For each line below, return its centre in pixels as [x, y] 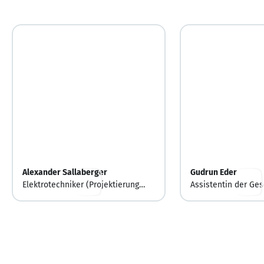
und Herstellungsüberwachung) [81, 197]
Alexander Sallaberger [65, 173]
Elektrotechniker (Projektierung [81, 185]
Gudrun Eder [213, 173]
